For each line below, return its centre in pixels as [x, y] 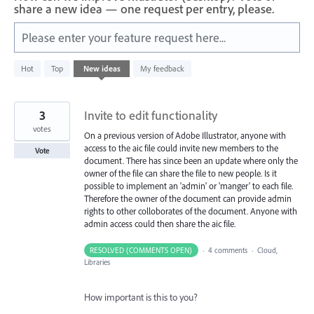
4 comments [227, 250]
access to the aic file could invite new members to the [181, 148]
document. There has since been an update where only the [191, 161]
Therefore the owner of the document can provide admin [188, 199]
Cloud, [267, 250]
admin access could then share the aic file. [160, 224]
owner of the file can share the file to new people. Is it [180, 173]
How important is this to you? [141, 297]
